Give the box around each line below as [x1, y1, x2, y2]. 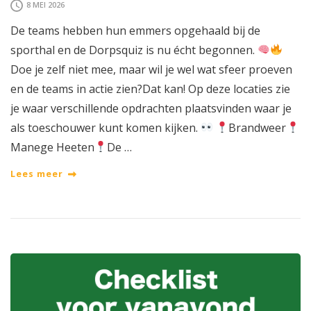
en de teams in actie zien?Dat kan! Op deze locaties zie [10, 81, 290, 96]
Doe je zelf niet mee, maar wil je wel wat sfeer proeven [10, 61, 292, 77]
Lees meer [10, 168, 63, 180]
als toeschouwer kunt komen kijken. [10, 119, 201, 135]
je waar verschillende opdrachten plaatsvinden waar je [10, 100, 292, 116]
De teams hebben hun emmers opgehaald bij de [10, 22, 260, 38]
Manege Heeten [10, 139, 94, 155]
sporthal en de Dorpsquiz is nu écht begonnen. [10, 42, 258, 58]
